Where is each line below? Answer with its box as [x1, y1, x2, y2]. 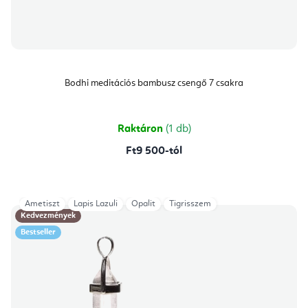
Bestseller [21, 228, 56, 236]
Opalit [131, 199, 155, 208]
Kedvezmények [21, 211, 76, 220]
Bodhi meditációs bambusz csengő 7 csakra [65, 78, 243, 88]
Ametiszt [25, 199, 60, 208]
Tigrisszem [169, 199, 211, 208]
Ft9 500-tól [126, 145, 182, 157]
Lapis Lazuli [74, 199, 118, 208]
